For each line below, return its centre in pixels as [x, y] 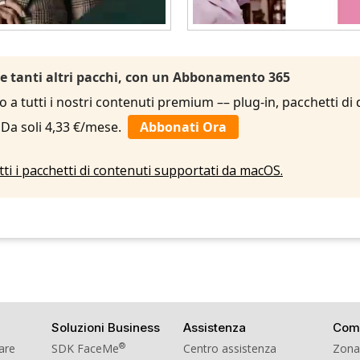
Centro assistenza [229, 348]
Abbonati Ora [183, 127]
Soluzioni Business [106, 327]
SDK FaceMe [86, 348]
